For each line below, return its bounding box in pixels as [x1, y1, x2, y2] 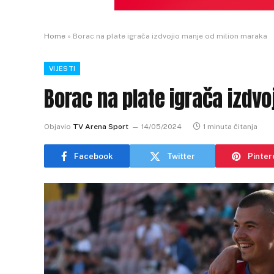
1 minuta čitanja [203, 122, 257, 131]
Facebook [73, 151, 113, 161]
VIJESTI [49, 65, 76, 72]
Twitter [167, 151, 195, 161]
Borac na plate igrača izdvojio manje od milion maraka [73, 32, 267, 40]
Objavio [44, 122, 71, 131]
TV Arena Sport [73, 122, 128, 131]
